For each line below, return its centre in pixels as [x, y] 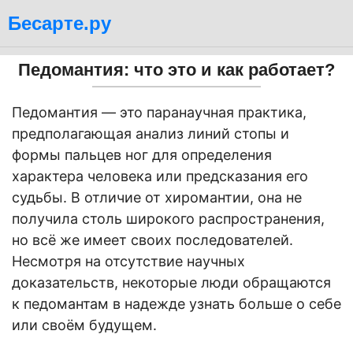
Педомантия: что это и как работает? [176, 70]
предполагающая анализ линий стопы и [150, 133]
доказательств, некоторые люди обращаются [171, 282]
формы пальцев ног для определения [142, 154]
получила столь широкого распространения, [168, 218]
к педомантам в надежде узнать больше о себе [176, 303]
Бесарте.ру [59, 23]
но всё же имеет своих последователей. [152, 240]
